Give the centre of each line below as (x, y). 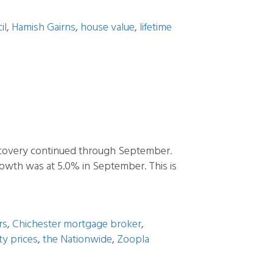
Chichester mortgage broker (77, 225)
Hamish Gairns (44, 28)
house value (108, 28)
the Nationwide (77, 240)
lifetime (156, 28)
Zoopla (133, 240)
